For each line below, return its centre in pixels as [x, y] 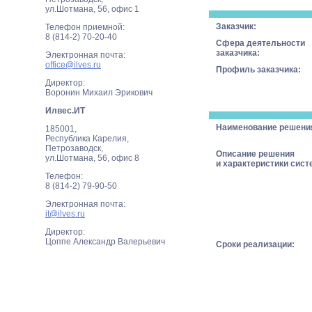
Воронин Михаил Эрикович [99, 93]
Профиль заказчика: [258, 70]
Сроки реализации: [255, 244]
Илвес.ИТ [65, 111]
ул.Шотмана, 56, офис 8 [92, 158]
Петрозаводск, [74, 148]
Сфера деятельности [260, 43]
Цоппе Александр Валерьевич [105, 242]
